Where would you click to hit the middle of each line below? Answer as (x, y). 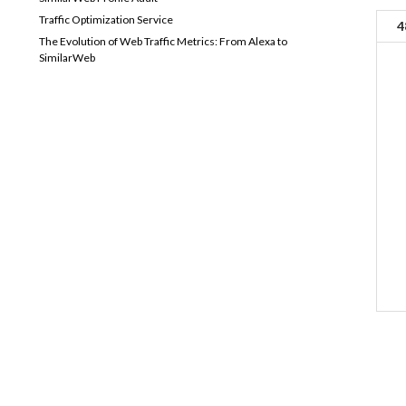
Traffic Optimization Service (106, 19)
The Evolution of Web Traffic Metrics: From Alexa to (164, 41)
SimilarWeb (68, 58)
